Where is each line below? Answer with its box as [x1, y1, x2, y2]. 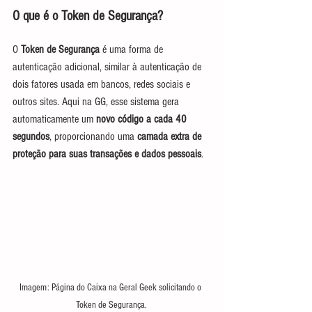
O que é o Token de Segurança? [13, 8, 163, 24]
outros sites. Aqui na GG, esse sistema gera [13, 95, 182, 108]
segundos [13, 130, 49, 143]
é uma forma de [100, 43, 166, 56]
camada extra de [137, 130, 204, 143]
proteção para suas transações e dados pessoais [13, 148, 201, 160]
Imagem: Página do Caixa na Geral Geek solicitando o [19, 281, 203, 293]
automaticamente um [13, 113, 96, 125]
